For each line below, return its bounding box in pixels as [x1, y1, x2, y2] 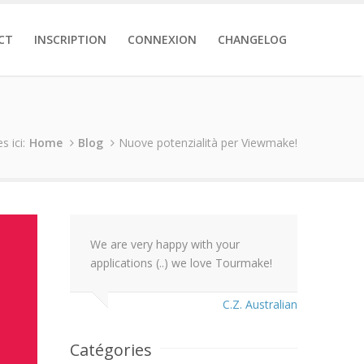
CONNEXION [128, 32, 197, 47]
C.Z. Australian [223, 297, 297, 312]
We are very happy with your [90, 236, 240, 252]
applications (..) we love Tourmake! [90, 255, 272, 271]
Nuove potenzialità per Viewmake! [119, 135, 297, 150]
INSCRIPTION [34, 32, 106, 47]
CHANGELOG [218, 32, 287, 47]
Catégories [70, 339, 152, 361]
